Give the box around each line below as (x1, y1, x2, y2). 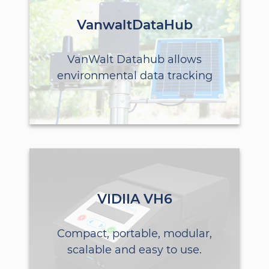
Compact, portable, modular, (57, 226, 212, 240)
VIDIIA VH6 (97, 190, 172, 207)
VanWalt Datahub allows (67, 52, 202, 66)
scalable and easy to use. (67, 243, 202, 256)
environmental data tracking (56, 68, 213, 82)
